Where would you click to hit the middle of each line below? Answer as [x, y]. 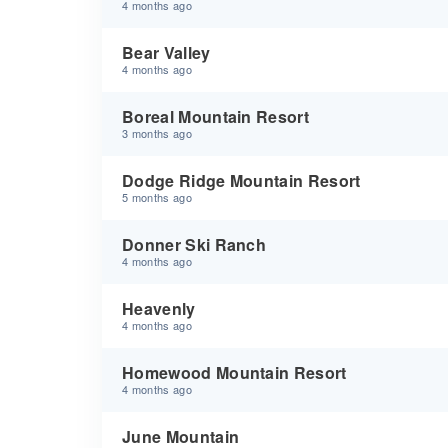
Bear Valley [166, 52]
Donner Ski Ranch [194, 244]
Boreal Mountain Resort [216, 116]
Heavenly [159, 308]
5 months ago [157, 197]
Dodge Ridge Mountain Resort [241, 180]
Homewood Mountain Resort [234, 372]
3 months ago [157, 133]
